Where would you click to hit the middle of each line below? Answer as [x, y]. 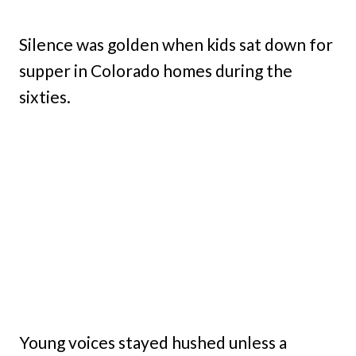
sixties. [45, 97]
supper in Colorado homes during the [156, 71]
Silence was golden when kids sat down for [176, 44]
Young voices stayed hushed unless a [153, 342]
